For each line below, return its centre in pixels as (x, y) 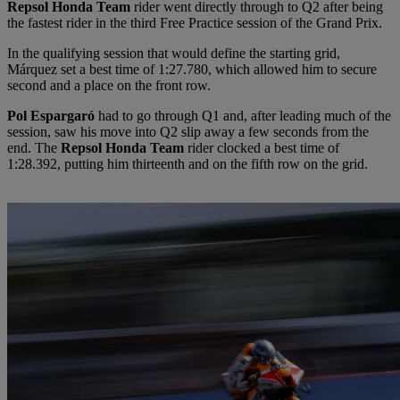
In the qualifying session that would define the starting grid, (174, 53)
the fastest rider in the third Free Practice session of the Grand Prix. (195, 22)
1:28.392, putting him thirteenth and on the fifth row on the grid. (187, 163)
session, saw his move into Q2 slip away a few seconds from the (188, 131)
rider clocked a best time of (262, 147)
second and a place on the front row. (109, 85)
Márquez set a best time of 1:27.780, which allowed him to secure (192, 69)
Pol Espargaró (51, 115)
